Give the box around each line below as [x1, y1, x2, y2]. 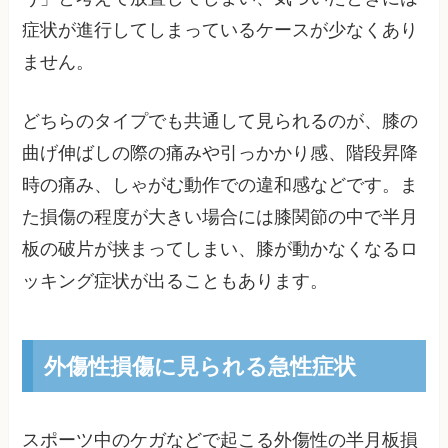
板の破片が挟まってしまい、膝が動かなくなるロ [22, 239, 419, 260]
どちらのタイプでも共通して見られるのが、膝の [22, 111, 419, 132]
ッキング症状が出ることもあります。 [22, 271, 329, 292]
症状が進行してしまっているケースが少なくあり [22, 20, 419, 41]
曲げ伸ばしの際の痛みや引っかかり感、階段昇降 [22, 143, 419, 164]
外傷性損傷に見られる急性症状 [43, 349, 356, 381]
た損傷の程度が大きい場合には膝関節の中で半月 [22, 207, 419, 228]
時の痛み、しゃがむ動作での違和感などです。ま [22, 175, 419, 196]
